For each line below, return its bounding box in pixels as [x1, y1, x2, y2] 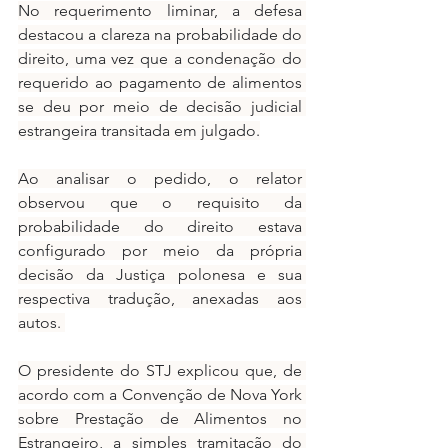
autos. [18, 312, 65, 332]
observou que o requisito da [18, 192, 302, 212]
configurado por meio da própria [18, 240, 302, 260]
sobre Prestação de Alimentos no [18, 408, 302, 428]
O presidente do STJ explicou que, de [18, 360, 302, 380]
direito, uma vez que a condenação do [18, 48, 302, 68]
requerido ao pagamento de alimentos [18, 72, 302, 92]
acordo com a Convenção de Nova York [18, 384, 302, 404]
